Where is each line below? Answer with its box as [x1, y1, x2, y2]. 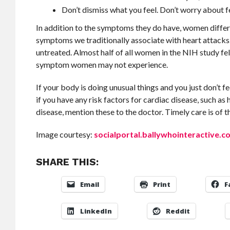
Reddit [166, 206, 190, 216]
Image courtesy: [36, 129, 94, 139]
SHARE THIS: [36, 156, 99, 168]
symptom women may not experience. [36, 60, 168, 69]
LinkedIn [80, 206, 112, 216]
